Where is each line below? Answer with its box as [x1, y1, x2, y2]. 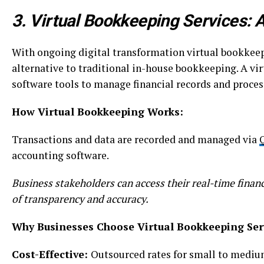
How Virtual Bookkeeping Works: [12, 104, 183, 118]
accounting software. [12, 148, 109, 162]
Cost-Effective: [12, 247, 91, 261]
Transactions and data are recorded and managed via [12, 132, 259, 146]
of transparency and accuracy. [12, 192, 148, 206]
